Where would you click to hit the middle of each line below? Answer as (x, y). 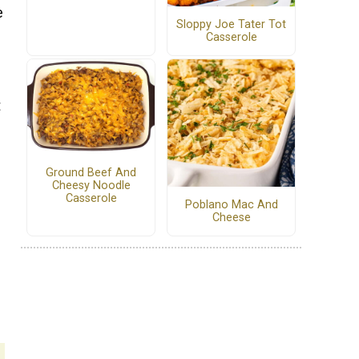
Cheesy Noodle (91, 185)
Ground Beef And (91, 172)
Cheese (231, 217)
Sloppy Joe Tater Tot (231, 24)
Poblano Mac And (231, 204)
